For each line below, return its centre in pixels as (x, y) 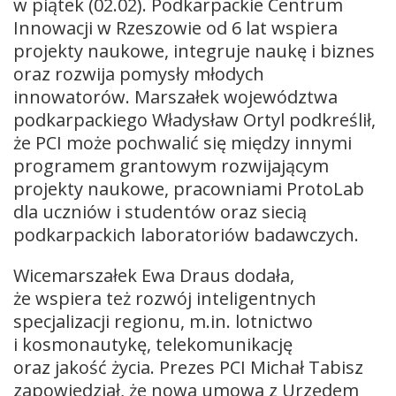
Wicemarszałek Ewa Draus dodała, (154, 276)
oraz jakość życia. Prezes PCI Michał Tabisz (188, 368)
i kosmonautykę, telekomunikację (153, 345)
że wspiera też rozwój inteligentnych (165, 299)
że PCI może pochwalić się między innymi (183, 143)
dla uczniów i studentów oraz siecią (160, 212)
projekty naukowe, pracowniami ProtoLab (189, 189)
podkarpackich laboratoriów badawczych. (186, 235)
